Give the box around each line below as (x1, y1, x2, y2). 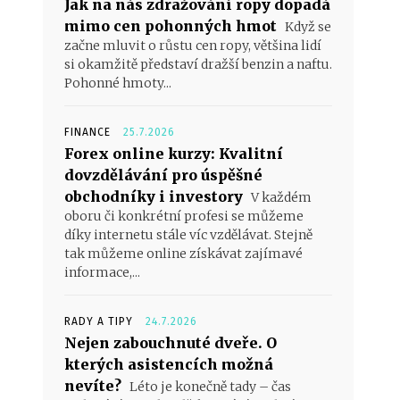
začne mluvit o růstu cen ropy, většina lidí (64, 37, 321, 54)
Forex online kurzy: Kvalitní (64, 145, 283, 163)
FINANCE (64, 126, 111, 139)
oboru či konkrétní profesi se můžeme (64, 208, 304, 225)
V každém (248, 189, 312, 206)
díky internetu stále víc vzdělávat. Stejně (64, 227, 312, 244)
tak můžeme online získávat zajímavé (64, 246, 303, 262)
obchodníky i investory (64, 187, 243, 206)
